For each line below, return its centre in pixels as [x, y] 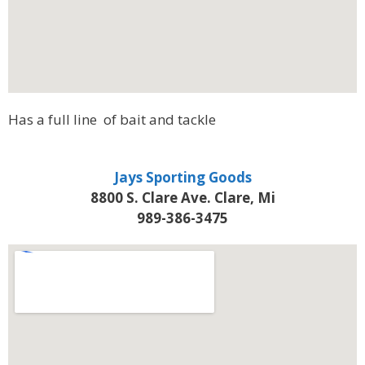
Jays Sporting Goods [182, 177]
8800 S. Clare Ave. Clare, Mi [182, 197]
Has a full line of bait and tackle [112, 120]
